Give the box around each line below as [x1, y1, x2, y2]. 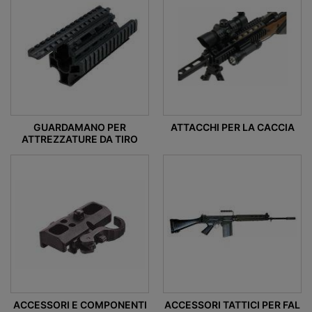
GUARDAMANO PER [33, 121, 126, 134]
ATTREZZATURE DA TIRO [22, 133, 138, 146]
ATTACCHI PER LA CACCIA [170, 121, 295, 134]
